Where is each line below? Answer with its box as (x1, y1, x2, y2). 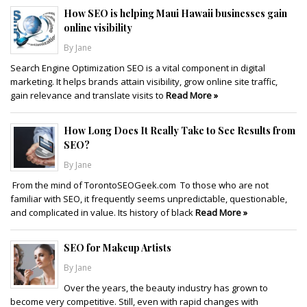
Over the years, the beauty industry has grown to (64, 281, 268, 294)
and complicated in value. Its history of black (10, 206, 195, 219)
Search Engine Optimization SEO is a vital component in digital (10, 61, 265, 74)
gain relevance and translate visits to (10, 88, 166, 101)
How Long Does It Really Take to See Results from (64, 123, 295, 137)
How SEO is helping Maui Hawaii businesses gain (64, 6, 287, 20)
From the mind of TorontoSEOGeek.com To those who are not (10, 178, 269, 191)
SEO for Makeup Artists (64, 241, 171, 254)
